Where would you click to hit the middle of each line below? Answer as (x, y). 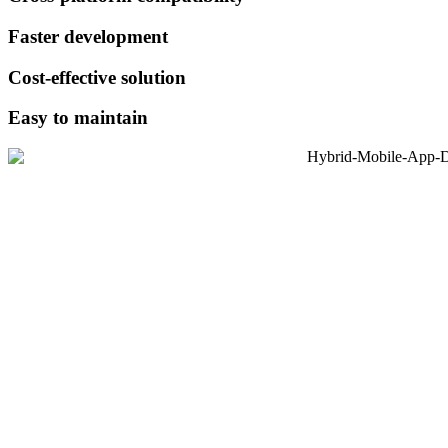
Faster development (88, 36)
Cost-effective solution (97, 77)
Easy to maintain (78, 118)
